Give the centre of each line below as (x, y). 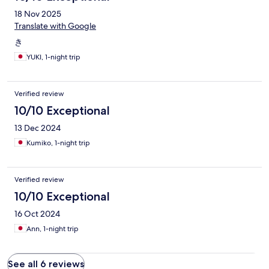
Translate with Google (55, 26)
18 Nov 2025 (38, 14)
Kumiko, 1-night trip (58, 143)
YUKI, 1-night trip (53, 57)
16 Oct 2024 (37, 213)
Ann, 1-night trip (53, 228)
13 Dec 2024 (38, 128)
